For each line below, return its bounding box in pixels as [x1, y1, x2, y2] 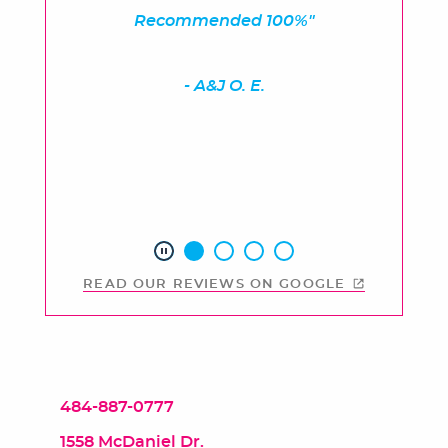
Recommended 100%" [133, 13, 315, 30]
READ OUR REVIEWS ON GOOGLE [83, 278, 346, 292]
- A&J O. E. [183, 78, 265, 95]
